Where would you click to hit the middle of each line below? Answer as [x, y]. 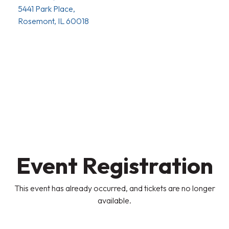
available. [114, 200]
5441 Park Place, [47, 8]
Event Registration [114, 165]
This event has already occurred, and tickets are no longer [114, 188]
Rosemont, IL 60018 [53, 21]
